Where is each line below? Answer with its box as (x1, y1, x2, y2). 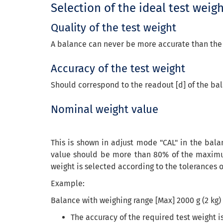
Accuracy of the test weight (51, 62, 185, 75)
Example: (51, 179, 85, 188)
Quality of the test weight (51, 21, 176, 34)
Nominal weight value (51, 103, 158, 116)
